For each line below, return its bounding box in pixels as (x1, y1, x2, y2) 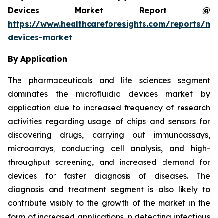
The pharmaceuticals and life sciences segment (8, 75, 210, 85)
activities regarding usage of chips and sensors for (8, 116, 210, 126)
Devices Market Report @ (8, 5, 210, 15)
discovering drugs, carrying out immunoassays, (8, 129, 210, 140)
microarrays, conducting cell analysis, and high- (8, 143, 210, 153)
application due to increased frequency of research (8, 102, 210, 112)
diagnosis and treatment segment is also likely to (8, 184, 210, 194)
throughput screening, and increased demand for (8, 157, 210, 167)
